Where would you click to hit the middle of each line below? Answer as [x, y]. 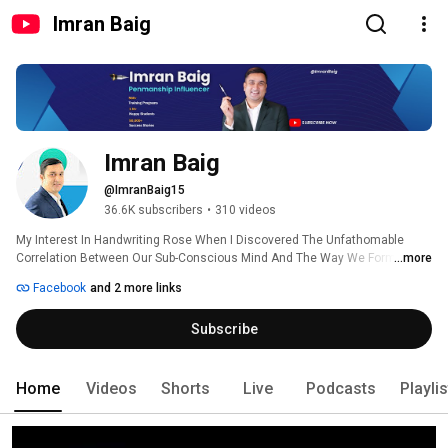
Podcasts [341, 389]
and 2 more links [136, 288]
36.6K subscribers [153, 210]
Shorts [185, 389]
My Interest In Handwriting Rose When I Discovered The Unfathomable [210, 240]
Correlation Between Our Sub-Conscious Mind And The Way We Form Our [217, 258]
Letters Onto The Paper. [82, 276]
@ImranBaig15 [144, 190]
